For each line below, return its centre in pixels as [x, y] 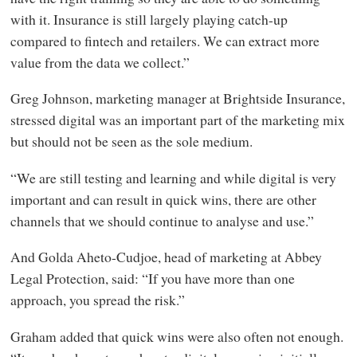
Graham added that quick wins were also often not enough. [177, 336]
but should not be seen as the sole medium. [131, 141]
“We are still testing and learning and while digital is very [173, 177]
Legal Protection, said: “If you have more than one [152, 279]
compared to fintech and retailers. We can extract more [165, 41]
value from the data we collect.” [100, 63]
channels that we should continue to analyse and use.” [162, 220]
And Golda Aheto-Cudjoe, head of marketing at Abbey [166, 257]
